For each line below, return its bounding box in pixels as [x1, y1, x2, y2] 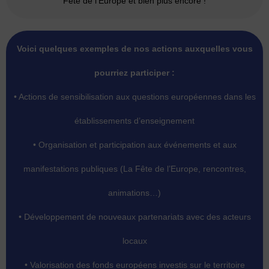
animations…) [108, 188, 161, 198]
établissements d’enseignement [74, 116, 195, 125]
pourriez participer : [94, 68, 175, 77]
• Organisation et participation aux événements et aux [32, 140, 237, 150]
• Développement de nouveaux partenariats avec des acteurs [18, 212, 251, 222]
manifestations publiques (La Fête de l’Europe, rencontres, [23, 164, 246, 174]
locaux [122, 236, 147, 246]
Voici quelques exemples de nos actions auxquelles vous [16, 44, 253, 53]
